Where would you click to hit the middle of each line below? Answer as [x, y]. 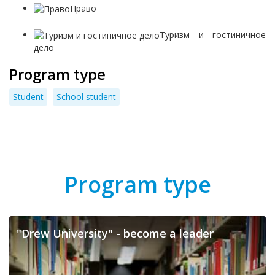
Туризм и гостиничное [213, 34]
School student [86, 97]
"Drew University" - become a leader [115, 233]
